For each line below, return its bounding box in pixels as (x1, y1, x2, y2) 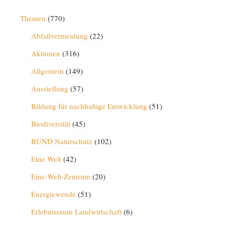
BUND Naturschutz (31, 136, 92, 146)
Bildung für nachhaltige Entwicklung (31, 100, 147, 111)
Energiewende (31, 188, 76, 199)
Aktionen (31, 48, 60, 58)
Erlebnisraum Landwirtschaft (31, 206, 122, 216)
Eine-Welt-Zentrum (31, 171, 90, 181)
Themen (20, 13, 46, 23)
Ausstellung (31, 83, 68, 93)
